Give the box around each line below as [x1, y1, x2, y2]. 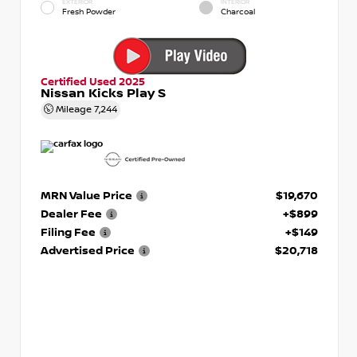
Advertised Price [41, 243, 135, 257]
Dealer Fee [41, 206, 102, 220]
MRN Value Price [41, 188, 132, 202]
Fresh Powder [62, 6, 116, 17]
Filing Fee [41, 225, 96, 238]
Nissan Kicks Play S [41, 85, 166, 100]
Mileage [53, 103, 94, 115]
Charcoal [221, 6, 255, 17]
